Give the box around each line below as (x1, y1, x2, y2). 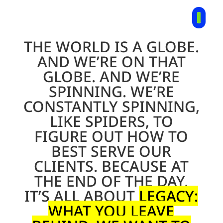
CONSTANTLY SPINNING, (23, 96, 200, 116)
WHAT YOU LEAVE (48, 201, 175, 221)
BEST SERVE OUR (51, 141, 172, 161)
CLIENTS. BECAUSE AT (34, 156, 189, 176)
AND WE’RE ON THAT (37, 51, 186, 72)
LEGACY (139, 186, 195, 206)
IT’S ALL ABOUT (24, 186, 139, 206)
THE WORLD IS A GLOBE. (23, 36, 199, 57)
